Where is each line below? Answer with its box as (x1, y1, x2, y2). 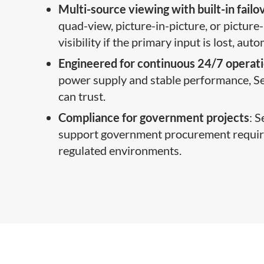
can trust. (58, 89, 106, 104)
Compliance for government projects (58, 110, 250, 125)
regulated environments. (58, 143, 182, 158)
